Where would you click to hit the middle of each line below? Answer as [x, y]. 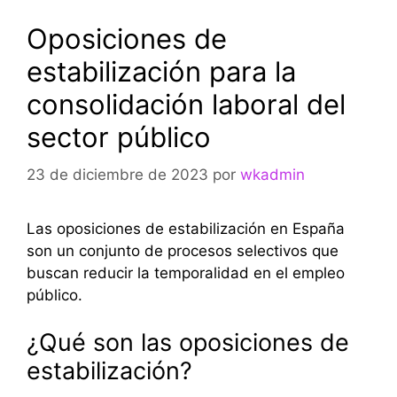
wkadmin [272, 174]
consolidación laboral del [186, 105]
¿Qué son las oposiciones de [188, 343]
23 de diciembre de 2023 [117, 174]
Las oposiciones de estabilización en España [186, 228]
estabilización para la [161, 72]
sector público [119, 137]
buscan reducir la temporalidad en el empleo [186, 272]
